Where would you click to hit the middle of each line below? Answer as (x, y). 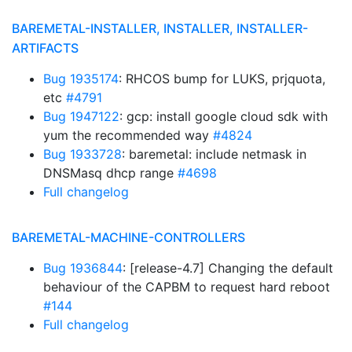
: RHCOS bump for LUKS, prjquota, (222, 79)
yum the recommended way (128, 135)
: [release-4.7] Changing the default (228, 268)
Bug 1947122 (81, 116)
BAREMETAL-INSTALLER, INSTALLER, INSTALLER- (160, 28)
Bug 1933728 (82, 154)
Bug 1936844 (83, 268)
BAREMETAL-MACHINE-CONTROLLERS (128, 237)
